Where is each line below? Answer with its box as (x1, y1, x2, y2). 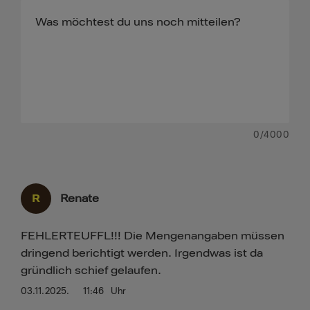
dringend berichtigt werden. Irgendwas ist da (21, 246, 263, 260)
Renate (60, 191, 99, 206)
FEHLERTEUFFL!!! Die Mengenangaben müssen (21, 228, 284, 243)
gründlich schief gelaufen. (21, 263, 161, 277)
